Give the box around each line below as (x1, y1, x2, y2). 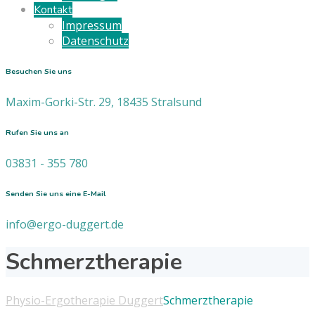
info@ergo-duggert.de (6, 216, 124, 232)
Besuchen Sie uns (6, 65, 72, 77)
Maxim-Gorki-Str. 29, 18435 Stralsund (6, 94, 202, 110)
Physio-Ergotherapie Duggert (6, 292, 163, 308)
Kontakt (34, 2, 72, 18)
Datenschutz (62, 33, 129, 49)
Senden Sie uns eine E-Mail (6, 188, 105, 199)
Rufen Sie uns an (6, 127, 69, 138)
